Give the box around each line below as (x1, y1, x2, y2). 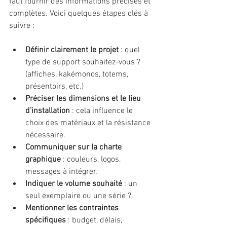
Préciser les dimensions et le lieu (25, 93, 143, 104)
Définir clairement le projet (25, 45, 119, 55)
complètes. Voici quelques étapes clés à (9, 8, 150, 19)
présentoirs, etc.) (25, 81, 84, 92)
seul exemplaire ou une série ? (25, 191, 131, 201)
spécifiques (25, 215, 66, 225)
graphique (25, 154, 61, 165)
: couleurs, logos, (61, 154, 123, 165)
